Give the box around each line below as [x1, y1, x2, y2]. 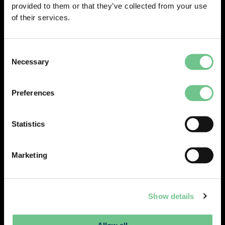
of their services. [11, 13, 70, 22]
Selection [4, 59, 34, 68]
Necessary [11, 57, 49, 66]
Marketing [11, 151, 47, 160]
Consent [4, 47, 32, 56]
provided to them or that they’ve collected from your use [11, 2, 207, 11]
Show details [148, 191, 194, 200]
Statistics [11, 120, 45, 129]
